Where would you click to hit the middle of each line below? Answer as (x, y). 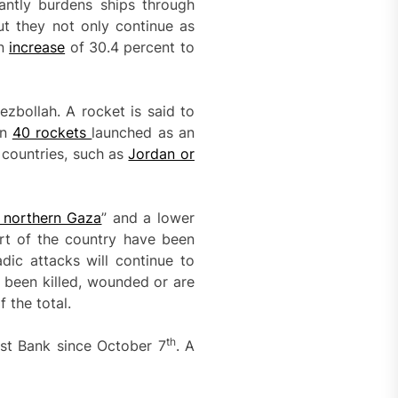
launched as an (143, 132)
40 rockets (52, 132)
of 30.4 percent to (130, 47)
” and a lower (148, 217)
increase (37, 47)
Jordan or (161, 153)
